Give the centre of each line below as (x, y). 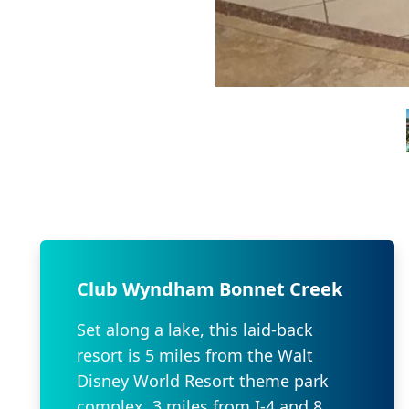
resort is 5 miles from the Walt (195, 355)
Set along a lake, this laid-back (195, 329)
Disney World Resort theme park (203, 380)
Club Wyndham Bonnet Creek (210, 288)
